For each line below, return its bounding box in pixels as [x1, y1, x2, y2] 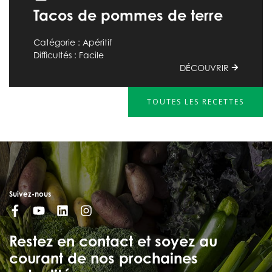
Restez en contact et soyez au [9, 232, 217, 251]
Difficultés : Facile [33, 50, 104, 61]
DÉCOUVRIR [180, 63, 231, 73]
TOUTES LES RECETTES [147, 97, 244, 107]
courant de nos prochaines [9, 249, 198, 268]
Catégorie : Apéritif [33, 37, 112, 48]
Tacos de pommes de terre [33, 6, 223, 25]
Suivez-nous [9, 189, 51, 199]
